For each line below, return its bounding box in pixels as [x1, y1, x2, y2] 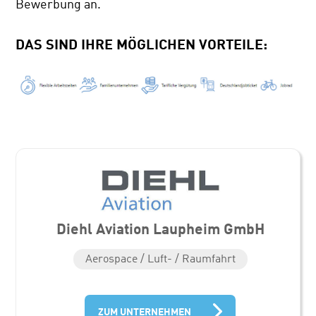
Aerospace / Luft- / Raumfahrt [85, 250, 236, 265]
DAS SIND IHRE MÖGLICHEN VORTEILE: [16, 35, 268, 53]
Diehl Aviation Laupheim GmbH [56, 219, 265, 237]
